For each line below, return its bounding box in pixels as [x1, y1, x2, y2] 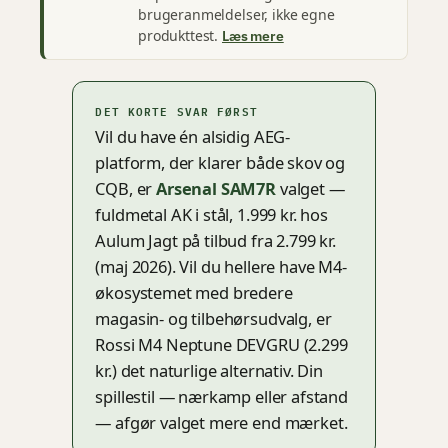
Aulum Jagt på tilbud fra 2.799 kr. [95, 229, 336, 253]
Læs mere [222, 26, 284, 45]
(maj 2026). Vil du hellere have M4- [95, 255, 347, 279]
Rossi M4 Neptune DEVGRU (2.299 [95, 333, 348, 357]
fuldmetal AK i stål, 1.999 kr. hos [95, 203, 328, 227]
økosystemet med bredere [95, 281, 293, 305]
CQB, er [95, 177, 157, 201]
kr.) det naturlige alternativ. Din [95, 359, 323, 383]
